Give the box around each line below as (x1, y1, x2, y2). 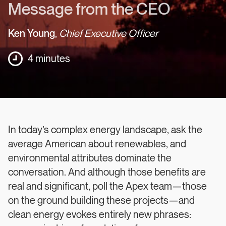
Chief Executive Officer (59, 28, 158, 39)
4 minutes (28, 53, 70, 65)
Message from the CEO (8, 1, 171, 18)
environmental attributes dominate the (8, 153, 172, 164)
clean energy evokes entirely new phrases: (8, 209, 191, 220)
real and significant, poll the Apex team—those (8, 181, 207, 192)
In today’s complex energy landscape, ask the (8, 125, 202, 136)
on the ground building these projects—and (8, 195, 195, 206)
